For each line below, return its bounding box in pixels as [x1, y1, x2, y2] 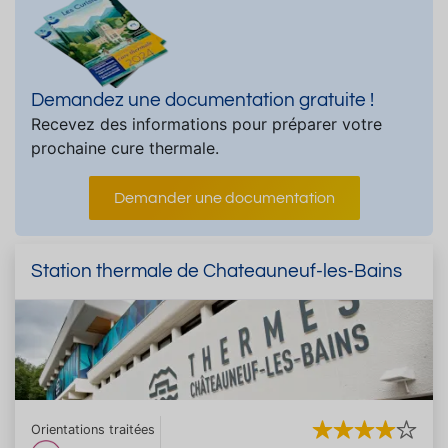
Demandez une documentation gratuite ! [31, 89, 374, 110]
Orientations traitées [31, 421, 155, 437]
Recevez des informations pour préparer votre [31, 113, 382, 134]
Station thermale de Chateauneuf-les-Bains [31, 260, 402, 281]
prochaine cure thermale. [31, 137, 219, 158]
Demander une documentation [113, 189, 335, 206]
